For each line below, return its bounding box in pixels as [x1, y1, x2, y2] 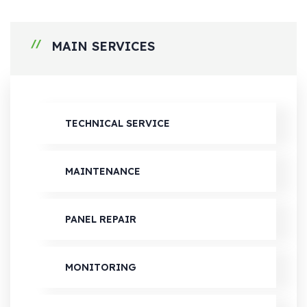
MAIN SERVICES [51, 38, 155, 54]
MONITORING [65, 261, 136, 273]
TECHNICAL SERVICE [65, 117, 170, 130]
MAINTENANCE [65, 165, 140, 177]
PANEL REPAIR [65, 213, 136, 225]
